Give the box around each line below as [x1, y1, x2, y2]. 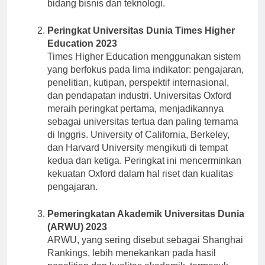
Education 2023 [47, 49, 117, 59]
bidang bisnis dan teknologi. [47, 8, 165, 19]
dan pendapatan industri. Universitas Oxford [47, 101, 231, 111]
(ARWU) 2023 [47, 232, 107, 243]
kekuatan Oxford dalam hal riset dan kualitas [47, 179, 233, 189]
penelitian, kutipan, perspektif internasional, [47, 88, 229, 98]
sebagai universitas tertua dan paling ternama [47, 127, 238, 137]
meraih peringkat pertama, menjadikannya [47, 114, 224, 124]
